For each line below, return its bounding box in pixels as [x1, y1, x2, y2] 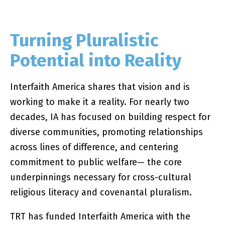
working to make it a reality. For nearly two [10, 96, 190, 107]
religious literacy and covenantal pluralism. [10, 187, 192, 198]
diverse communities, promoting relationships [10, 127, 203, 138]
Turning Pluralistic [10, 30, 159, 51]
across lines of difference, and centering [10, 142, 179, 153]
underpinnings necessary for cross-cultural [10, 172, 192, 183]
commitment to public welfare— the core [10, 157, 182, 168]
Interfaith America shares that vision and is [10, 81, 190, 92]
